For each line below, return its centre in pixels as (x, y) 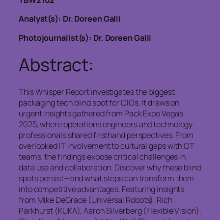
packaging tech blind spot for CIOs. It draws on (99, 102)
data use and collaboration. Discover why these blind (110, 167)
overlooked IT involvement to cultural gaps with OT (107, 146)
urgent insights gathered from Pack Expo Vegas (101, 113)
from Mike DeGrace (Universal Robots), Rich (96, 200)
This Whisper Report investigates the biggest (97, 92)
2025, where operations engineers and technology (106, 124)
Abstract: (56, 64)
